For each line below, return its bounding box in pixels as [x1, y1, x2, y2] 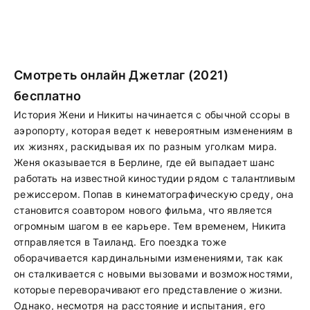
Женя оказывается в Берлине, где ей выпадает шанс [14, 156, 275, 168]
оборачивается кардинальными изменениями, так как [14, 252, 284, 264]
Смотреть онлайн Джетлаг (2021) [14, 68, 229, 82]
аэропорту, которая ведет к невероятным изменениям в [14, 125, 293, 136]
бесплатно [14, 89, 82, 103]
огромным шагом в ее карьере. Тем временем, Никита [14, 220, 286, 232]
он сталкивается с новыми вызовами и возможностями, [14, 268, 293, 280]
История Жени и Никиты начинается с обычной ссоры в [14, 109, 290, 120]
